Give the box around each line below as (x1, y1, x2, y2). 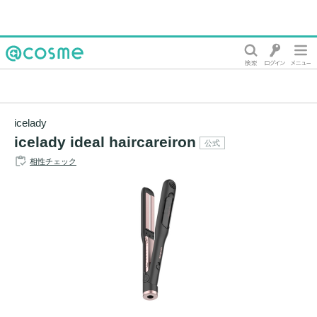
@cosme (6, 68, 50, 80)
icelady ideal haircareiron (14, 133, 196, 150)
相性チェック (30, 156, 76, 166)
